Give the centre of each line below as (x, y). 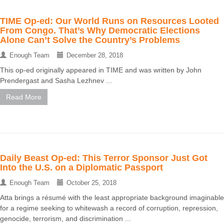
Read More (24, 97)
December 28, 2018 (95, 55)
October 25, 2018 (91, 183)
